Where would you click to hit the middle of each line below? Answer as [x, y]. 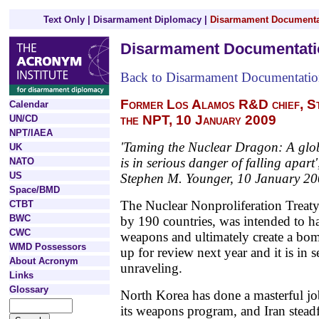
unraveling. [151, 268]
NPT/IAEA [31, 133]
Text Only [64, 20]
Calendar [29, 104]
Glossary [29, 289]
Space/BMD [35, 190]
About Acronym [44, 261]
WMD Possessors [48, 247]
